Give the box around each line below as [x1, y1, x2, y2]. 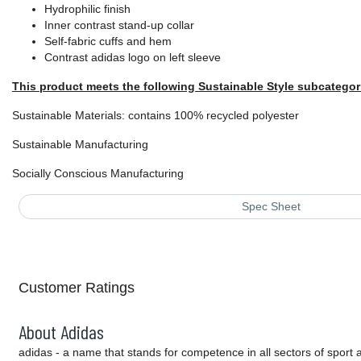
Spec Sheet [241, 200, 301, 214]
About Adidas [19, 320, 104, 344]
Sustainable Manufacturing [12, 138, 148, 151]
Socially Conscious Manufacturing [12, 167, 184, 180]
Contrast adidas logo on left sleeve [44, 51, 221, 64]
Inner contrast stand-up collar [44, 19, 194, 32]
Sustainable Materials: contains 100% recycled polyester [12, 109, 299, 122]
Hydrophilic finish [44, 2, 131, 16]
